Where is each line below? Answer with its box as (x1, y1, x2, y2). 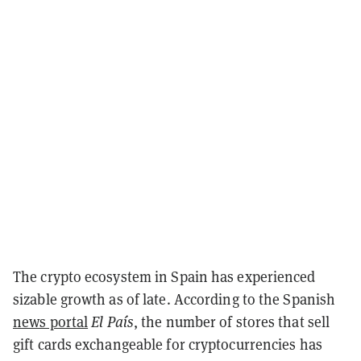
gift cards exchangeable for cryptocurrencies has (13, 334, 322, 354)
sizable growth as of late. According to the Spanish (13, 289, 336, 309)
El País (91, 312, 134, 331)
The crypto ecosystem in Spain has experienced (13, 267, 316, 286)
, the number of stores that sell (133, 312, 330, 331)
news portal (13, 312, 89, 331)
